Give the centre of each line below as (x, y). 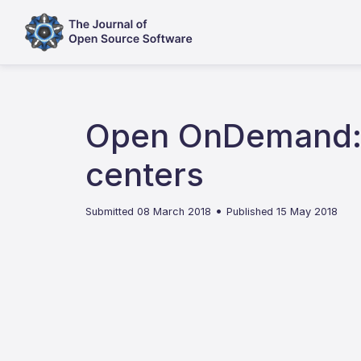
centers (145, 174)
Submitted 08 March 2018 (149, 212)
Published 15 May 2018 (282, 212)
